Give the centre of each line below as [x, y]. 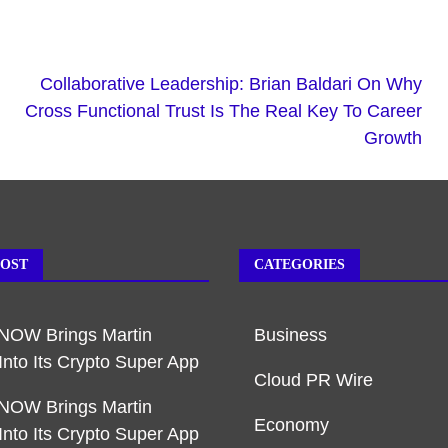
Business [290, 334]
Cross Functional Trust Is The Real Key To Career [224, 110]
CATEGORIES [299, 264]
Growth [393, 137]
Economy [291, 424]
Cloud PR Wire [313, 379]
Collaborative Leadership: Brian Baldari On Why [231, 83]
